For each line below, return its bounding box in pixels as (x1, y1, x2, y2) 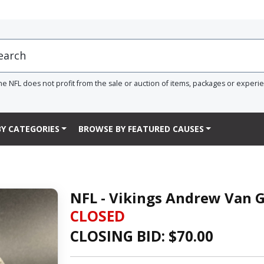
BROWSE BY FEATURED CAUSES (78, 123, 204, 135)
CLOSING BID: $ (70, 226, 177, 246)
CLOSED (70, 206, 125, 226)
